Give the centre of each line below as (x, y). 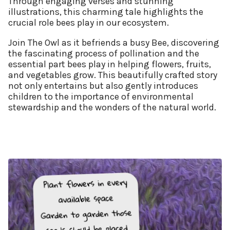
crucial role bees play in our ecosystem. (89, 23)
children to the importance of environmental (101, 97)
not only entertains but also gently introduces (103, 86)
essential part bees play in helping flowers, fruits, (110, 64)
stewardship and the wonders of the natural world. (112, 108)
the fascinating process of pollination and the (104, 54)
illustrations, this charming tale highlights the (106, 12)
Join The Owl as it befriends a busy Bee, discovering (114, 43)
